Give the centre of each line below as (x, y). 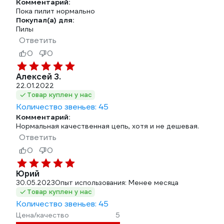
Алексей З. (38, 77)
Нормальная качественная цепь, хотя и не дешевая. (107, 126)
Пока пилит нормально (55, 11)
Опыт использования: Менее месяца (117, 183)
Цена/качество (42, 215)
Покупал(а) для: (45, 20)
